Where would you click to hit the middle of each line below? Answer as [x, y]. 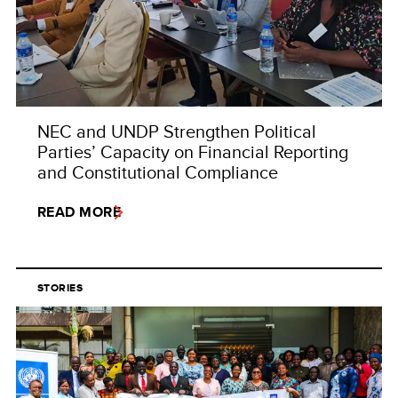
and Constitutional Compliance [158, 172]
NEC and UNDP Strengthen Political [177, 131]
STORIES [60, 288]
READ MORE [80, 212]
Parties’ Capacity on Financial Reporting [193, 152]
